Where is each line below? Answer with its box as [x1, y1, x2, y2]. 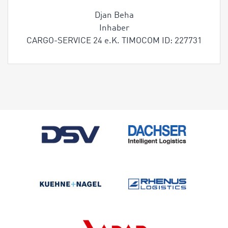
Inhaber [99, 24, 129, 33]
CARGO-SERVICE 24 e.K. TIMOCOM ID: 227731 [26, 37, 202, 46]
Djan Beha [94, 11, 134, 20]
